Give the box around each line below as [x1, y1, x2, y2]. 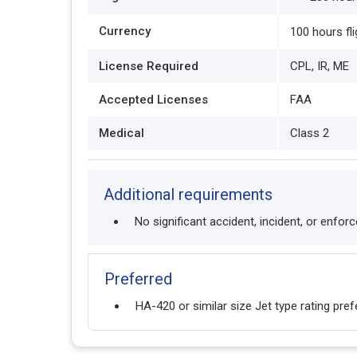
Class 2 [290, 126, 329, 140]
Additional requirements [104, 185, 273, 204]
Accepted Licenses [99, 92, 208, 107]
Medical [99, 126, 144, 140]
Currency [99, 24, 151, 38]
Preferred [104, 269, 172, 288]
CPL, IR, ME [290, 59, 349, 73]
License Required [99, 59, 198, 73]
